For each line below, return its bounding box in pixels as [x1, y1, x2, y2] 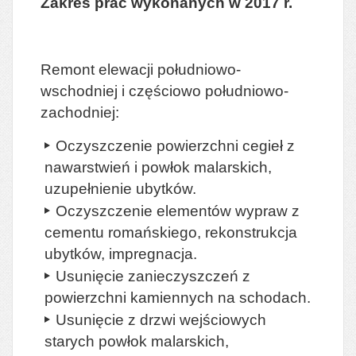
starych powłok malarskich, [44, 332, 229, 350]
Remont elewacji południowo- [41, 60, 241, 78]
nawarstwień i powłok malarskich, [44, 158, 272, 176]
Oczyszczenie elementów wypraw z [55, 202, 300, 219]
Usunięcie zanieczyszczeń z [55, 267, 250, 284]
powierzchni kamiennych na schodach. [44, 288, 311, 307]
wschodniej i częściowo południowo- [41, 82, 288, 99]
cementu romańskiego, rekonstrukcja [44, 223, 297, 242]
